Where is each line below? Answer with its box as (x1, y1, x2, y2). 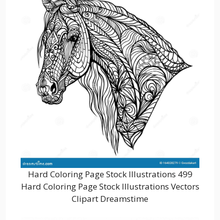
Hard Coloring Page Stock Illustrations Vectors (21, 180, 199, 192)
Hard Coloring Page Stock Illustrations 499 (27, 168, 192, 180)
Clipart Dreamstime (72, 192, 148, 204)
